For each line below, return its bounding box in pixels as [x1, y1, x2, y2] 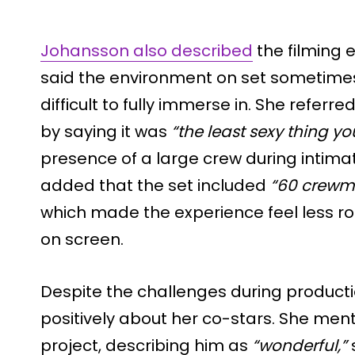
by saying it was [40, 120, 171, 143]
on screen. [40, 227, 124, 250]
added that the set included [40, 174, 270, 197]
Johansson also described [40, 39, 253, 62]
